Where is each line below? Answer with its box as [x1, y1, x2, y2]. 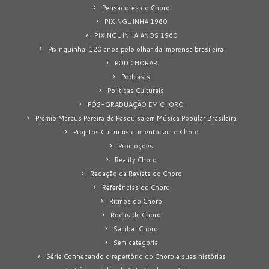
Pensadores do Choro [101, 2, 170, 13]
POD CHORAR [114, 58, 157, 68]
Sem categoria [113, 237, 158, 247]
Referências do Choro [101, 182, 170, 192]
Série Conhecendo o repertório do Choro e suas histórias [46, 251, 226, 261]
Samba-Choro [113, 223, 158, 234]
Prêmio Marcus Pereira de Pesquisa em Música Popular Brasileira [35, 113, 237, 123]
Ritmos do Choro [109, 196, 162, 206]
